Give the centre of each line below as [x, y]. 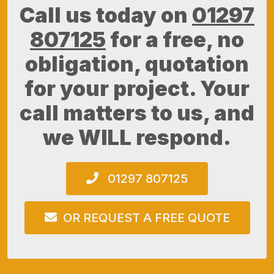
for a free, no [175, 39]
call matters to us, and [137, 113]
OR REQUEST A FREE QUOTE [146, 217]
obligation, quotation [137, 64]
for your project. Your [137, 88]
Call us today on [106, 15]
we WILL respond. [137, 137]
